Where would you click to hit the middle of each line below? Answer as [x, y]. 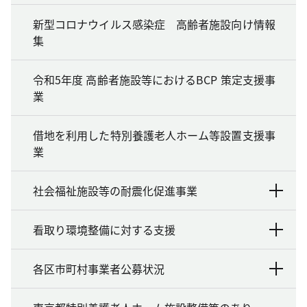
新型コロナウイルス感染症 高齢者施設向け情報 [154, 24]
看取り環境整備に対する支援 [104, 229]
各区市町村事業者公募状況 [99, 268]
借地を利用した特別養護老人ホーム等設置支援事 [154, 135]
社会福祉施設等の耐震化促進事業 [115, 190]
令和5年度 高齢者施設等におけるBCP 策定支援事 [154, 79]
